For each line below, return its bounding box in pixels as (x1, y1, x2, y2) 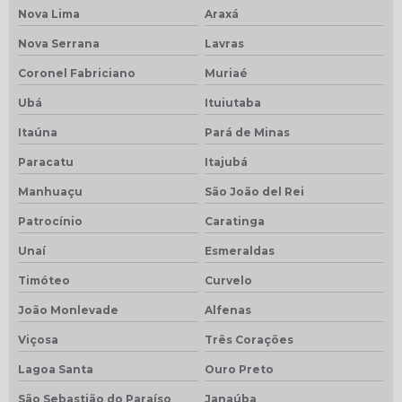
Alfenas (204, 302, 251, 317)
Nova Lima (18, 6, 80, 21)
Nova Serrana (18, 36, 100, 50)
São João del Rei (204, 184, 304, 198)
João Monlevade (18, 302, 118, 317)
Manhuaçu (18, 184, 83, 198)
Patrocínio (18, 214, 83, 228)
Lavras (204, 36, 244, 50)
